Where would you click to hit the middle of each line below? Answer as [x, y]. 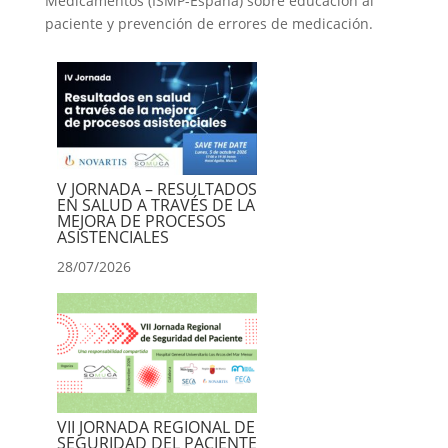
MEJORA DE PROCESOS [141, 220]
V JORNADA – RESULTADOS [156, 188]
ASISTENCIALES [112, 236]
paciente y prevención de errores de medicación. [208, 23]
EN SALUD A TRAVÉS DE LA [155, 204]
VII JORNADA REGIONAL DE [155, 426]
